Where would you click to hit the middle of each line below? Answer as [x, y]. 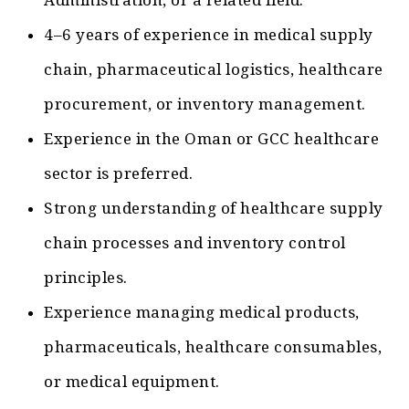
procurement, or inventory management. [205, 105]
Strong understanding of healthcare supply [214, 209]
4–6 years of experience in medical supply [209, 35]
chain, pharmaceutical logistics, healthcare [214, 70]
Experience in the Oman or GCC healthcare [212, 139]
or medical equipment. [132, 382]
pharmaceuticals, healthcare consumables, [213, 347]
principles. [86, 278]
